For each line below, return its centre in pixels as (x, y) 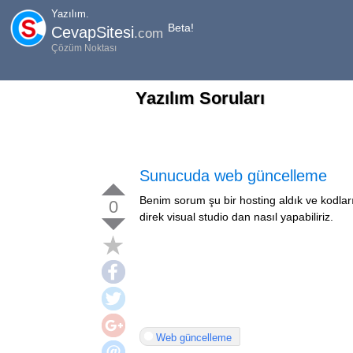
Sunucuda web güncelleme (233, 176)
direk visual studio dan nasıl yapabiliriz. (236, 217)
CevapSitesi (93, 32)
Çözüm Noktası (84, 48)
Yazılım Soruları (200, 98)
